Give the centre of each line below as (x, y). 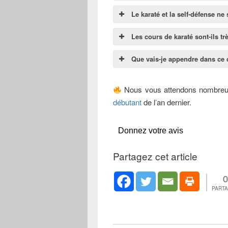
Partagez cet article (155, 156)
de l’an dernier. (166, 102)
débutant (127, 102)
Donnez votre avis (151, 131)
